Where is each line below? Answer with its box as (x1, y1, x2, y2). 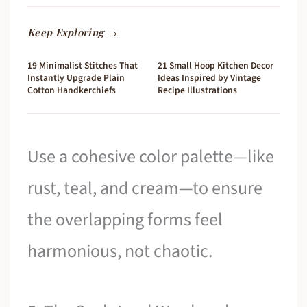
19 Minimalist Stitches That (27, 59, 138, 73)
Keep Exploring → (27, 25, 117, 40)
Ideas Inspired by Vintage (158, 71, 261, 85)
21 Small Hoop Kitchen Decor (158, 59, 273, 73)
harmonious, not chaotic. (27, 238, 213, 265)
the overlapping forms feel (27, 207, 223, 233)
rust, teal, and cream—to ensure (27, 175, 263, 201)
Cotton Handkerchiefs (27, 84, 116, 97)
